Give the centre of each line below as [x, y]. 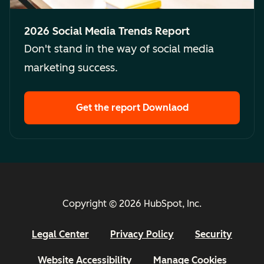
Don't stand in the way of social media [119, 49]
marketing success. [71, 68]
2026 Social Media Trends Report [107, 32]
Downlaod [165, 108]
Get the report [109, 108]
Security [214, 235]
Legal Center [60, 235]
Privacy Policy [142, 235]
